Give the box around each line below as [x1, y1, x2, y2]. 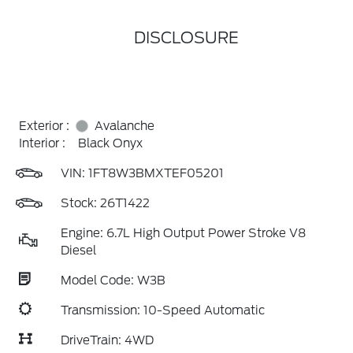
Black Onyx [78, 136, 143, 150]
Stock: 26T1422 [61, 196, 150, 210]
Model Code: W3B [61, 273, 165, 288]
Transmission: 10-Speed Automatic [61, 303, 265, 318]
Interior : [19, 136, 65, 150]
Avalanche [95, 119, 154, 133]
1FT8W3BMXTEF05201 [88, 166, 224, 180]
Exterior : [19, 119, 69, 133]
